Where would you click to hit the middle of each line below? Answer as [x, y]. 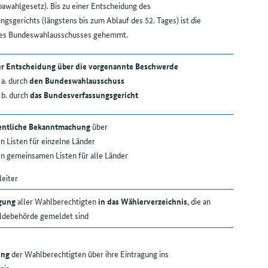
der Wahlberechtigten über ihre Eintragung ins [89, 254]
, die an [199, 201]
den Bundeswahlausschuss [77, 80]
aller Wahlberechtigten [57, 201]
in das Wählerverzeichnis [142, 201]
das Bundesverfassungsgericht [84, 95]
